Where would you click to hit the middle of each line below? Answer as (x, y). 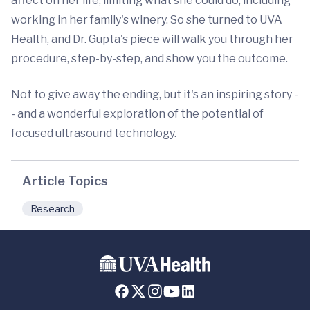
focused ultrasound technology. (94, 134)
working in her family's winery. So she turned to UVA (147, 20)
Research (53, 209)
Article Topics (65, 181)
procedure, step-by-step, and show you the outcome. (149, 59)
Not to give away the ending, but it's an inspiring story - (155, 95)
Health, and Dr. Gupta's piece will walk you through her (152, 39)
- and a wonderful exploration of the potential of (137, 114)
